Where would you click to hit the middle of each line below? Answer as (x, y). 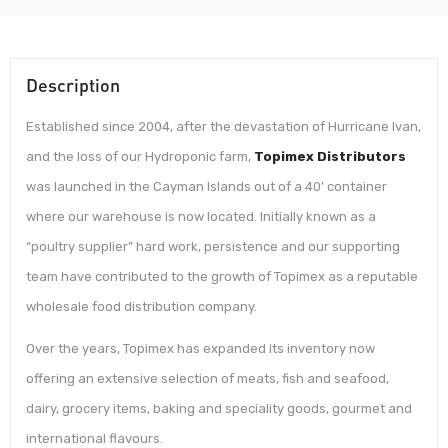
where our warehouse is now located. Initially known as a (201, 217)
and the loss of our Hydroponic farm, (140, 157)
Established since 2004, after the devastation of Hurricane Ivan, (223, 127)
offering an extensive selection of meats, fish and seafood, (207, 378)
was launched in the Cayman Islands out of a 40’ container (206, 187)
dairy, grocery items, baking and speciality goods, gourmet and (219, 408)
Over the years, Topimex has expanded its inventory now (200, 348)
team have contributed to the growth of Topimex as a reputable (222, 277)
